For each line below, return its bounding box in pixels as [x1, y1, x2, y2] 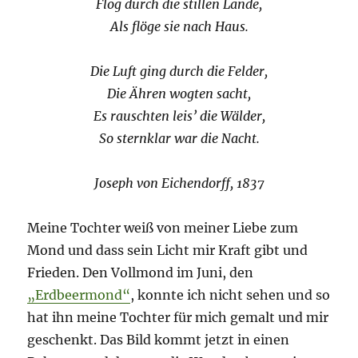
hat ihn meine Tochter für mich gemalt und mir [27, 309, 329, 326]
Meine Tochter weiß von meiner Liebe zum [27, 220, 299, 237]
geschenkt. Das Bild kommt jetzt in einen [27, 332, 290, 348]
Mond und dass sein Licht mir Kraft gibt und [27, 242, 308, 259]
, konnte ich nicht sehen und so [130, 287, 331, 304]
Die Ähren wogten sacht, [107, 86, 251, 102]
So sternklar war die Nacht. [98, 130, 260, 147]
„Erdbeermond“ [27, 287, 131, 304]
